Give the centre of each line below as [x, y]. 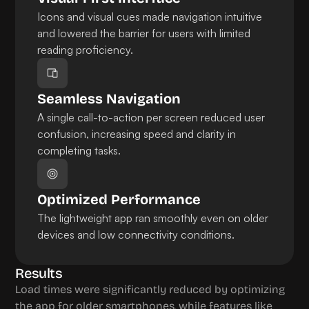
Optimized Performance [119, 199]
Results [39, 273]
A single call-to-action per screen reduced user [151, 117]
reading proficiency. [86, 50]
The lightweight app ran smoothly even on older [153, 218]
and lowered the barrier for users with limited [144, 33]
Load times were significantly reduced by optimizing [150, 289]
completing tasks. [79, 150]
